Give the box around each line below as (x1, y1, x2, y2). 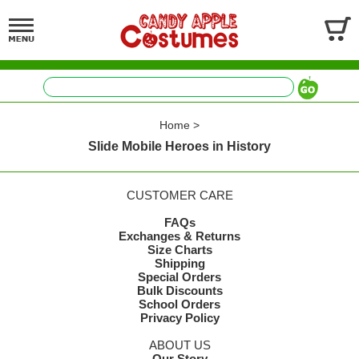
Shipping (154, 256, 205, 270)
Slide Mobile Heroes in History (88, 139, 271, 153)
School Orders (139, 297, 220, 311)
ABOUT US (148, 338, 211, 352)
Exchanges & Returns (119, 229, 240, 243)
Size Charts (147, 243, 212, 256)
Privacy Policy (139, 311, 220, 325)
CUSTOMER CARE (126, 188, 233, 202)
